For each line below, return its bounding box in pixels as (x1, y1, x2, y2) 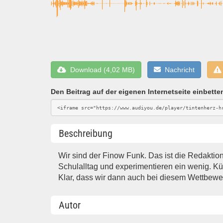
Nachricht (161, 66, 195, 74)
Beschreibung (59, 127, 112, 139)
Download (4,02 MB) (66, 66, 135, 74)
